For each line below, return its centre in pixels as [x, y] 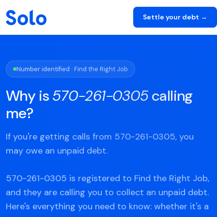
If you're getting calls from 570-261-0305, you [100, 137]
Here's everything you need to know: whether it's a [107, 206]
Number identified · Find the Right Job [72, 69]
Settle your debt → [175, 17]
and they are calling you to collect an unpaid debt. [107, 192]
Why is [29, 96]
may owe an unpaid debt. [57, 151]
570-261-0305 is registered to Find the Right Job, [108, 178]
